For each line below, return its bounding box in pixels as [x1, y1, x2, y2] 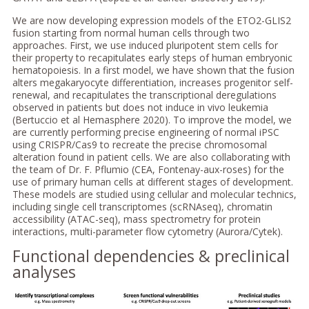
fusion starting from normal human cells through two [12, 26, 250, 40]
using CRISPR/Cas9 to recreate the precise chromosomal [12, 138, 267, 152]
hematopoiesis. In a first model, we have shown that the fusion [12, 63, 295, 77]
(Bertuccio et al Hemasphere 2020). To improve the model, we [12, 113, 292, 127]
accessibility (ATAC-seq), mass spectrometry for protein [12, 212, 261, 226]
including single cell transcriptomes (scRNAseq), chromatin [12, 200, 272, 214]
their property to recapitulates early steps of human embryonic [12, 51, 292, 65]
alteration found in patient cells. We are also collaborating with [12, 150, 290, 164]
